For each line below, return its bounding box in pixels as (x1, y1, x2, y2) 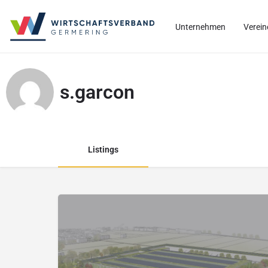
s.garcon (60, 81, 135, 103)
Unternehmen (175, 22, 226, 32)
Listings (88, 145, 118, 154)
